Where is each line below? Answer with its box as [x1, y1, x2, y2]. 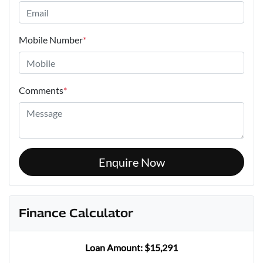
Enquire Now [98, 155, 165, 170]
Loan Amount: [85, 242, 144, 254]
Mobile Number [19, 34, 83, 46]
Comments [19, 85, 63, 96]
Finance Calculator [19, 206, 133, 221]
